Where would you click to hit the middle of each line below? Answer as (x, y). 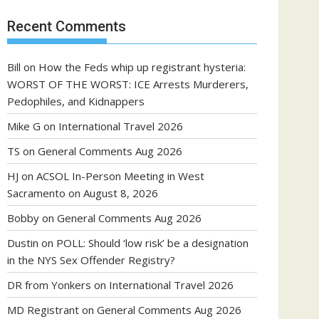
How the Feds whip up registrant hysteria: (142, 67)
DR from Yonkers (49, 285)
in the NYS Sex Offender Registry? (91, 260)
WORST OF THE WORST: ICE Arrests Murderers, (128, 84)
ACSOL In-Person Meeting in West (120, 176)
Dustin (23, 243)
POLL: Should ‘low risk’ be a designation (152, 243)
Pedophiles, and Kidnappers (76, 101)
